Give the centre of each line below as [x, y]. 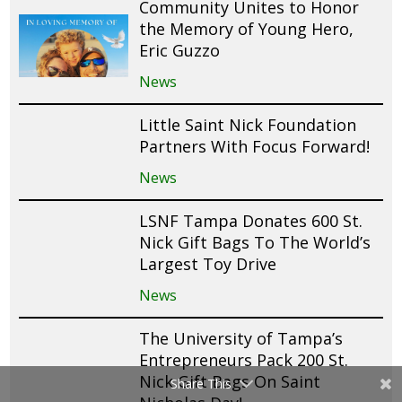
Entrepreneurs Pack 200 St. [244, 360]
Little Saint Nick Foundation [248, 125]
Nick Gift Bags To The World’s [255, 243]
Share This [201, 384]
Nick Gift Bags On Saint [230, 382]
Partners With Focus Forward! [255, 147]
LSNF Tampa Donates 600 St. [251, 221]
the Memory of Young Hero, [247, 29]
